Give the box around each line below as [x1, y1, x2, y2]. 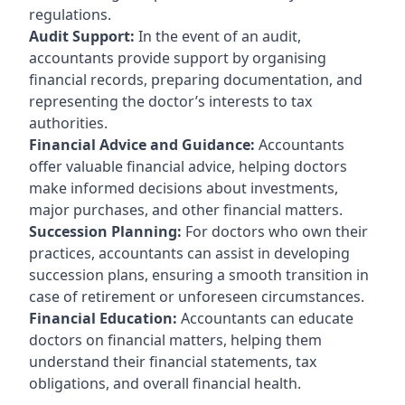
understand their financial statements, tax [29, 351, 316, 372]
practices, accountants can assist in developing [29, 242, 350, 263]
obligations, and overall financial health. [29, 372, 301, 393]
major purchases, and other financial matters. [29, 199, 343, 220]
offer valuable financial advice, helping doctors [29, 155, 347, 176]
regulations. [29, 4, 111, 24]
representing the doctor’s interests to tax [29, 90, 312, 111]
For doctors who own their [182, 221, 368, 241]
